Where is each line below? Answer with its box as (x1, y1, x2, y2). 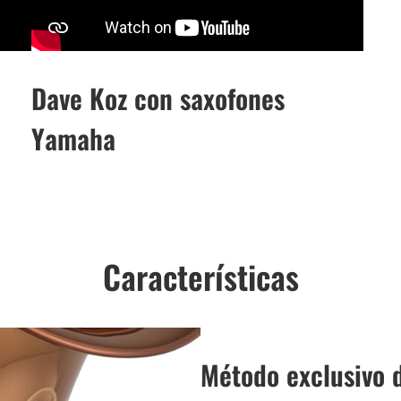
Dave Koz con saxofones (30, 78, 285, 119)
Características (102, 252, 299, 301)
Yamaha (30, 118, 115, 159)
